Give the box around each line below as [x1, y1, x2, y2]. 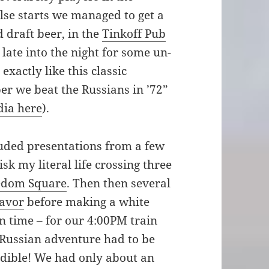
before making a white [24, 194, 150, 210]
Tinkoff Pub [102, 26, 166, 42]
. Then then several [67, 175, 171, 191]
